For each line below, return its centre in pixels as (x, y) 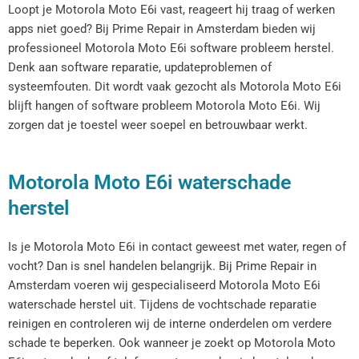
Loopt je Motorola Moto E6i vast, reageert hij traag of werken (171, 10)
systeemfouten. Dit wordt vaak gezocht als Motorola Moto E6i (175, 87)
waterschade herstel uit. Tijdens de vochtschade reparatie (162, 304)
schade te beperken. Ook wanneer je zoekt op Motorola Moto (172, 343)
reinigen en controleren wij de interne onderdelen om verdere (170, 323)
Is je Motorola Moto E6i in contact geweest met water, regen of (177, 246)
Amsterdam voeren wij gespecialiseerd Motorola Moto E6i (164, 285)
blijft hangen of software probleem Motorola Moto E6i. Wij (164, 106)
